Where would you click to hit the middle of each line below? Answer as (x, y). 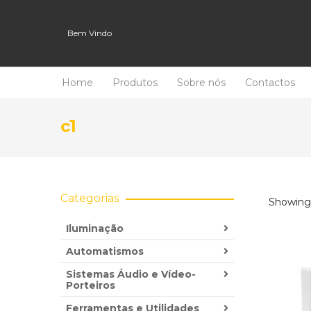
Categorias (90, 198)
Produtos (135, 83)
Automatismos (105, 251)
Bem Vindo (90, 33)
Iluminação (95, 228)
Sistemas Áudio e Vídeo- (131, 274)
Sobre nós (201, 83)
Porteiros (91, 285)
